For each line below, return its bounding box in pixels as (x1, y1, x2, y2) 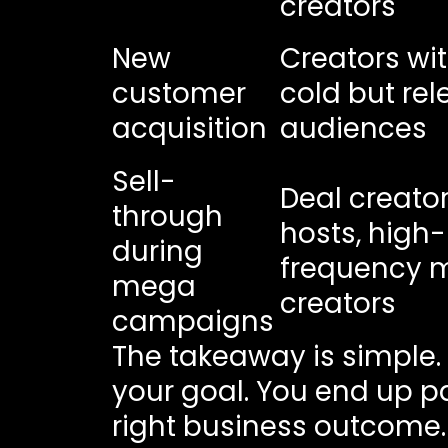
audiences (279, 108, 427, 148)
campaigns (111, 301, 274, 341)
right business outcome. (111, 406, 446, 446)
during (111, 231, 203, 271)
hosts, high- (279, 213, 446, 253)
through (111, 196, 223, 236)
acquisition (111, 108, 267, 148)
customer (111, 73, 246, 113)
